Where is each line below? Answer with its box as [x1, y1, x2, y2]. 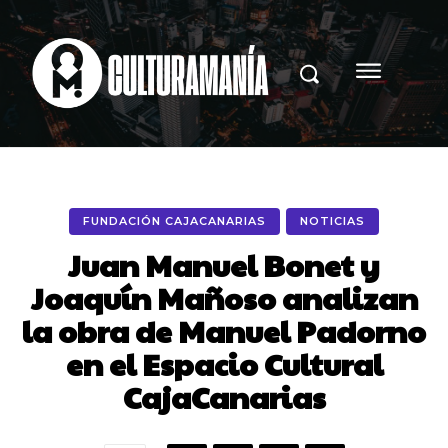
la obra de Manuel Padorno [22, 309, 426, 351]
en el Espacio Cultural [65, 342, 383, 384]
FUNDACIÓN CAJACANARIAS [83, 213, 266, 228]
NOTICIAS [300, 213, 365, 228]
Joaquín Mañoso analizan [30, 276, 418, 318]
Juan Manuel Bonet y [68, 243, 380, 285]
